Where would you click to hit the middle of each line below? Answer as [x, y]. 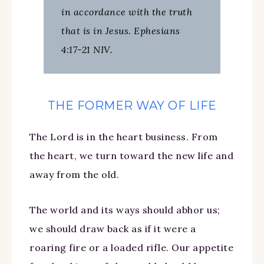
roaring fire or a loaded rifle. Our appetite [131, 247]
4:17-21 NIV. [87, 49]
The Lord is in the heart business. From [124, 136]
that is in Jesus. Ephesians [121, 30]
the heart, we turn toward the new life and [131, 155]
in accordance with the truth [127, 11]
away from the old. [74, 174]
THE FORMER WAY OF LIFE [132, 105]
